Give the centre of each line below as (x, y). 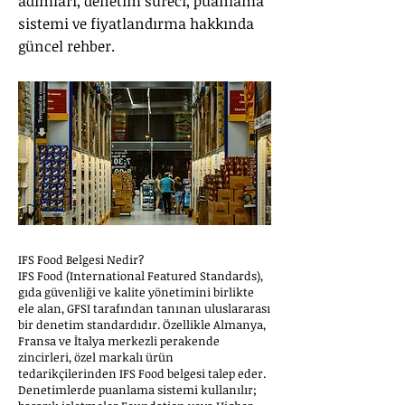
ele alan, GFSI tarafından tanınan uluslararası (144, 308)
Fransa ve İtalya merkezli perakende (119, 341)
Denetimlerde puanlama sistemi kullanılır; (137, 390)
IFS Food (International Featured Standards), (141, 276)
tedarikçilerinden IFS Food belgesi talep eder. (142, 373)
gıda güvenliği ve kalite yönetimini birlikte (136, 292)
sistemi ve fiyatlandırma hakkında (136, 24)
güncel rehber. (66, 46)
